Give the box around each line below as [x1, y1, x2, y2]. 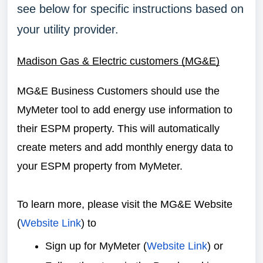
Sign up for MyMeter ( [45, 240, 147, 252]
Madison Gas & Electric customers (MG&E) [17, 55, 220, 67]
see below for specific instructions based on [17, 2, 244, 15]
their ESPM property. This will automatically [17, 123, 220, 134]
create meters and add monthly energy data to [17, 141, 233, 153]
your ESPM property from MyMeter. [17, 160, 188, 172]
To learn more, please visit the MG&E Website [17, 198, 232, 210]
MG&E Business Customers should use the [17, 85, 220, 97]
